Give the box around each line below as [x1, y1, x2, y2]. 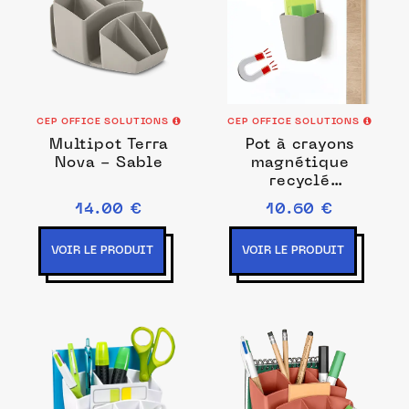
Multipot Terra [48, 138, 170, 152]
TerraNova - [251, 193, 349, 207]
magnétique [250, 156, 350, 171]
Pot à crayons [245, 138, 355, 152]
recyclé [269, 174, 330, 189]
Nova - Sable [55, 156, 163, 171]
